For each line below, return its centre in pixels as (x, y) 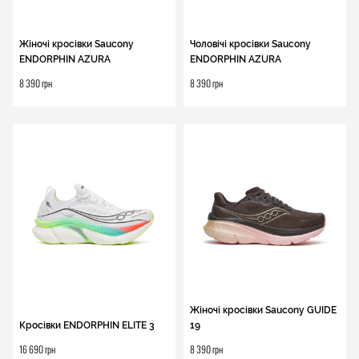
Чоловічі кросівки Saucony (250, 44)
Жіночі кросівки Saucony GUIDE (263, 310)
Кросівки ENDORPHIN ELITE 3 (87, 325)
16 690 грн (37, 349)
